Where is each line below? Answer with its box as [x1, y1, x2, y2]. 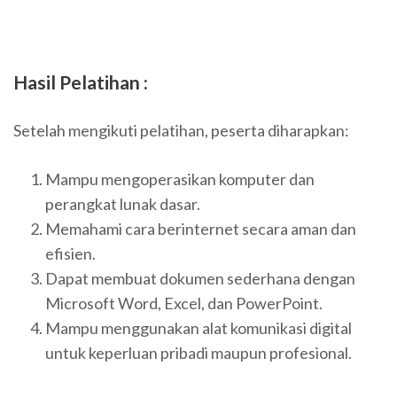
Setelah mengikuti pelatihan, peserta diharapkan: [13, 121, 349, 141]
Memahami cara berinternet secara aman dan [45, 219, 356, 239]
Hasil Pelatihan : [13, 71, 148, 94]
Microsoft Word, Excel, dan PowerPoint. [45, 293, 323, 314]
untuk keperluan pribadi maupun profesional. [45, 343, 352, 363]
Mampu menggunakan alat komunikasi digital [45, 318, 352, 339]
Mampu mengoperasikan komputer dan [45, 169, 315, 190]
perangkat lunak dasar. [45, 194, 200, 214]
